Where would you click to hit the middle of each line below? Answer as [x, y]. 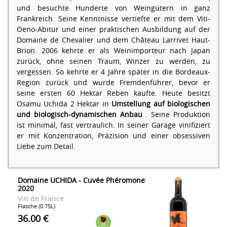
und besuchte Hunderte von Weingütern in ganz [113, 8]
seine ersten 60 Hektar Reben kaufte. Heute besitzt [113, 93]
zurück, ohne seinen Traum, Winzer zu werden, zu [113, 61]
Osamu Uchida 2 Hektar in [64, 104]
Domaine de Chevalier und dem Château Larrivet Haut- [113, 40]
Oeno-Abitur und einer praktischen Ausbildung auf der [113, 29]
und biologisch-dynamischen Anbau [80, 115]
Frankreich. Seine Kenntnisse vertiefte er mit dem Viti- [113, 19]
